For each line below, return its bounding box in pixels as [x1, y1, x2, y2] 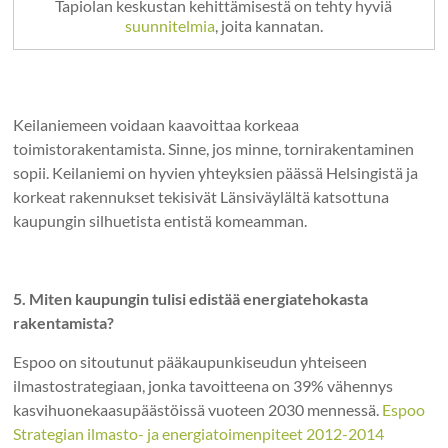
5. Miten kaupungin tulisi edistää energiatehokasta [13, 288, 369, 308]
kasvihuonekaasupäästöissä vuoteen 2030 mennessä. [13, 399, 383, 419]
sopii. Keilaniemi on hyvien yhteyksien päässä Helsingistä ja [13, 162, 419, 182]
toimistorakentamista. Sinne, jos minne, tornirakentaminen [13, 138, 415, 158]
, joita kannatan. [214, 15, 323, 35]
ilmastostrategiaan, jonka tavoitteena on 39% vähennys [13, 375, 394, 395]
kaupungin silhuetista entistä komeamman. [13, 210, 308, 230]
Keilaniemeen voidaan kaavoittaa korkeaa [13, 114, 300, 134]
